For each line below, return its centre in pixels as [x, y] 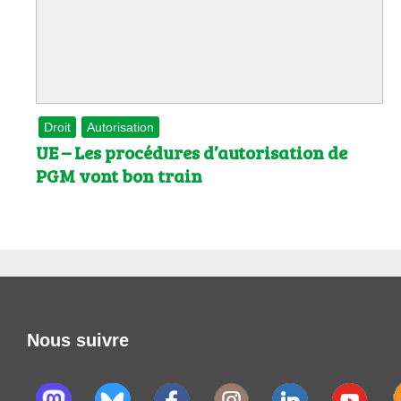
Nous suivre [78, 340]
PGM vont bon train [119, 176]
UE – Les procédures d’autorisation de [192, 153]
